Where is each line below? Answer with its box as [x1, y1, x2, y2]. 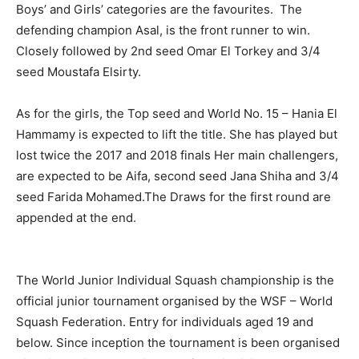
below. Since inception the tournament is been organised [16, 334, 340, 350]
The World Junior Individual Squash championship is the [16, 272, 334, 288]
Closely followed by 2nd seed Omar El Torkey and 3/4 [16, 42, 321, 58]
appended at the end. [16, 209, 139, 225]
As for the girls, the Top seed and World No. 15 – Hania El [16, 105, 337, 121]
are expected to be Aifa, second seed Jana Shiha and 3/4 [16, 167, 339, 184]
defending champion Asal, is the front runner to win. [16, 22, 310, 38]
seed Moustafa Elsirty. [16, 63, 141, 79]
